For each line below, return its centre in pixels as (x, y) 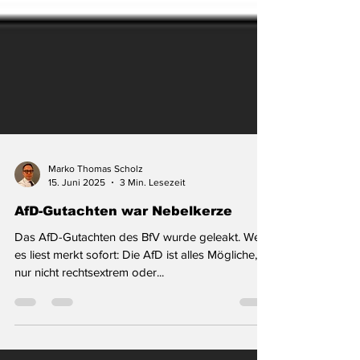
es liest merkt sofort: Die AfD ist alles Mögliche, (136, 276)
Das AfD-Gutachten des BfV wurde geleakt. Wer (139, 258)
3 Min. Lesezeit (153, 204)
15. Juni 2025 (77, 204)
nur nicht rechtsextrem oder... (89, 294)
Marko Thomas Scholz (96, 190)
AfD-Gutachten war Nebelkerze (123, 233)
